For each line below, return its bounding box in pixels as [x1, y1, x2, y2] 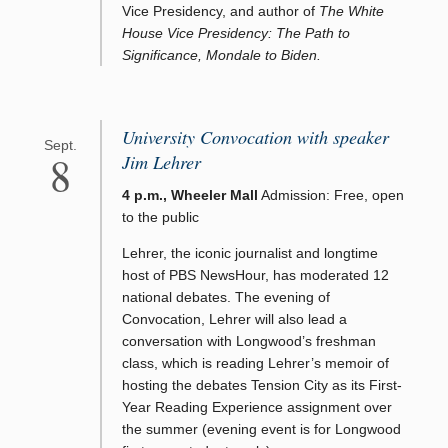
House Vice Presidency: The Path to [122, 25, 350, 41]
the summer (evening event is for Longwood [122, 421, 401, 438]
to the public [122, 209, 199, 226]
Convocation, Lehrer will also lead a [122, 311, 347, 328]
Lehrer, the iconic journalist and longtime [122, 245, 378, 262]
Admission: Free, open [258, 187, 404, 204]
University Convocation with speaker [122, 125, 389, 149]
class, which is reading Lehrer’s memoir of [122, 355, 389, 372]
